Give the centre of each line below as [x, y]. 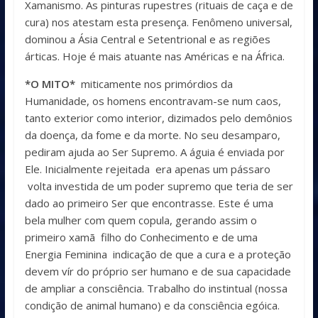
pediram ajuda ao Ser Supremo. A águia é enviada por [154, 152]
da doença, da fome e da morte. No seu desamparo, [152, 135]
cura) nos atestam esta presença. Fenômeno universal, [158, 22]
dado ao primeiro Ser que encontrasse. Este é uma [149, 203]
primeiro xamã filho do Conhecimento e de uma [141, 237]
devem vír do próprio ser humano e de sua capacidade [158, 272]
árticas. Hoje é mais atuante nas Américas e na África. [154, 56]
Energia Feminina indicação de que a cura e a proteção [158, 254]
